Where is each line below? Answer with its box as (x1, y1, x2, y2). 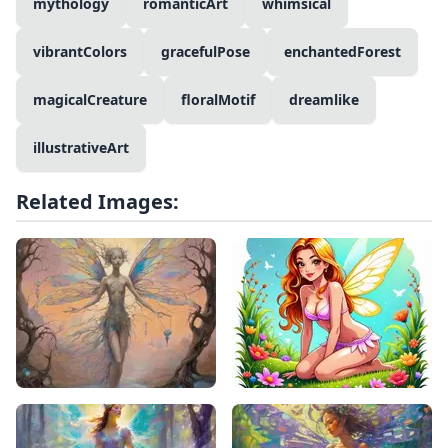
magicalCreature (33, 90, 147, 110)
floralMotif (181, 90, 255, 110)
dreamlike (289, 90, 359, 110)
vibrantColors (33, 42, 127, 62)
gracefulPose (161, 42, 250, 62)
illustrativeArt (33, 138, 129, 158)
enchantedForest (284, 42, 401, 62)
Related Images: (16, 188, 179, 216)
